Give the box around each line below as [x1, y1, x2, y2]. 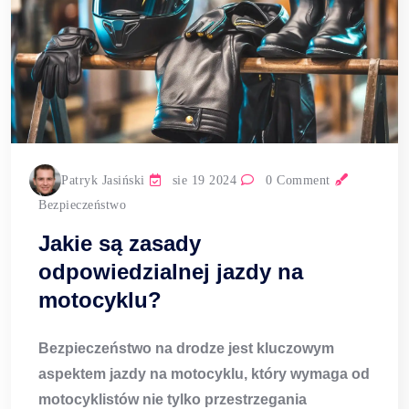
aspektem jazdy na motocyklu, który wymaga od [38, 366, 370, 383]
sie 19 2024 [168, 173, 236, 188]
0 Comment [261, 173, 330, 188]
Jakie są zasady [38, 231, 201, 257]
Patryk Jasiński [61, 173, 145, 188]
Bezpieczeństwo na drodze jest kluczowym [38, 341, 334, 357]
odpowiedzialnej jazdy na [38, 259, 303, 285]
